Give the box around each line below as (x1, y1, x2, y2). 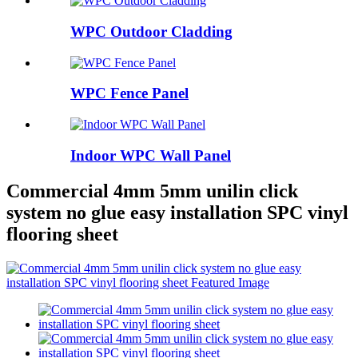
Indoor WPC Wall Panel (70, 146, 231, 164)
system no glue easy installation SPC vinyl (6, 201, 348, 223)
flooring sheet (6, 223, 118, 245)
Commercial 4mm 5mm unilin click (6, 180, 298, 201)
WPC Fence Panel (70, 85, 189, 102)
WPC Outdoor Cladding (70, 22, 233, 40)
